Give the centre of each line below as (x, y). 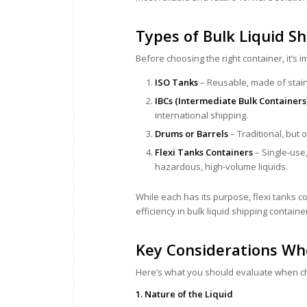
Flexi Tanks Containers (204, 152)
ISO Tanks (176, 83)
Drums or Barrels (192, 134)
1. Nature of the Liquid (184, 294)
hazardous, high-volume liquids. (221, 167)
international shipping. (201, 115)
